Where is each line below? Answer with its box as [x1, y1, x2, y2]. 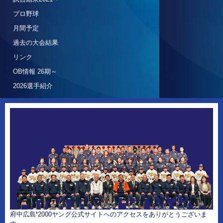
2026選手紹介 [13, 82, 53, 90]
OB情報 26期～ [13, 68, 57, 75]
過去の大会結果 [13, 39, 58, 46]
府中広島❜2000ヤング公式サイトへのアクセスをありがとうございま [10, 211, 207, 218]
